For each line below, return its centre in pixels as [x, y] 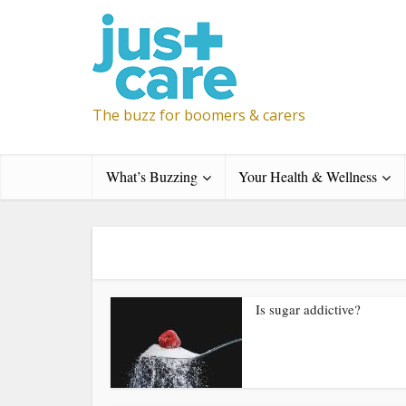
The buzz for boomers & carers [199, 115]
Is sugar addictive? [308, 309]
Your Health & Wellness [308, 176]
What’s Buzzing [152, 176]
